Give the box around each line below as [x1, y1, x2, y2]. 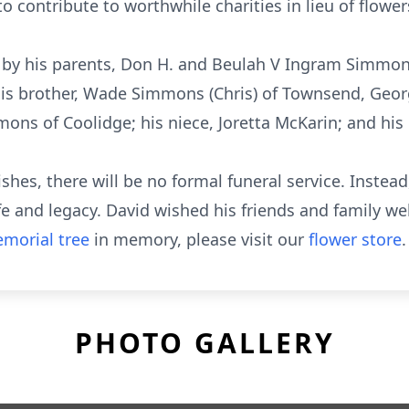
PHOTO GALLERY [74, 324, 335, 362]
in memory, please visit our [89, 228, 309, 250]
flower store [309, 228, 402, 250]
